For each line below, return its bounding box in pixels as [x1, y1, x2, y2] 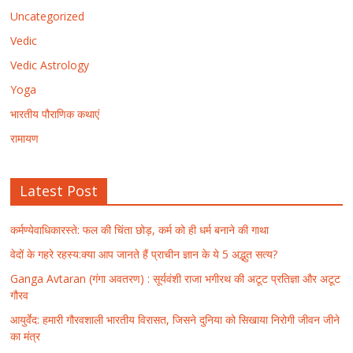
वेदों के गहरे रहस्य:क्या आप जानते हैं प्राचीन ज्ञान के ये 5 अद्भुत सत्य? [10, 246, 278, 262]
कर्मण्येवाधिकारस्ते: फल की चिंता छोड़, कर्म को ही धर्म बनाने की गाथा [10, 221, 269, 237]
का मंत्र [10, 328, 41, 344]
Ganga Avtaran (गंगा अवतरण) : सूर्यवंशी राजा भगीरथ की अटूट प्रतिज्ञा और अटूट [10, 270, 341, 286]
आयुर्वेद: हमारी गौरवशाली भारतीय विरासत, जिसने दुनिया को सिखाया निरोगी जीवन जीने [10, 311, 340, 327]
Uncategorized [10, 8, 85, 24]
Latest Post [20, 180, 98, 200]
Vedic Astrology [10, 57, 90, 72]
